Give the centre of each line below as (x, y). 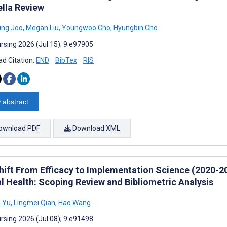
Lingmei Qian (34, 202)
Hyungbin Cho (135, 28)
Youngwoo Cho (85, 28)
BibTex (66, 60)
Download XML (96, 128)
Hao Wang (74, 202)
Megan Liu (42, 28)
